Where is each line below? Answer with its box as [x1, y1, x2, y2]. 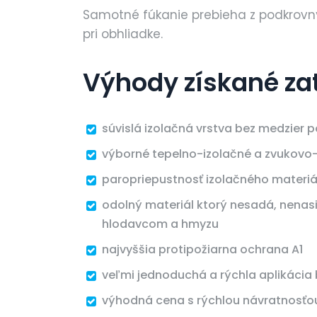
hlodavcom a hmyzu [102, 216, 219, 233]
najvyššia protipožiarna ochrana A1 [102, 241, 303, 258]
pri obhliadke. [83, 25, 163, 43]
